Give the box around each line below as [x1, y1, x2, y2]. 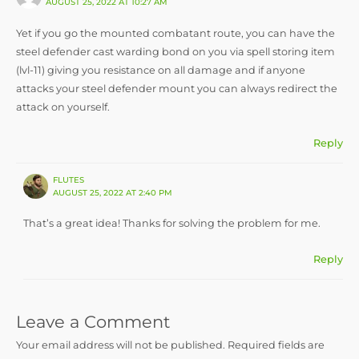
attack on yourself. [16, 100, 110, 113]
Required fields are [228, 339, 325, 352]
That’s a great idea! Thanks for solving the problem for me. [22, 216, 321, 229]
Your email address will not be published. [16, 339, 225, 352]
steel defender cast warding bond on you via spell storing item [16, 45, 335, 58]
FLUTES [52, 174, 84, 185]
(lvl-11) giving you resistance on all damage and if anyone [16, 63, 305, 76]
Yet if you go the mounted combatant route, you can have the [16, 26, 335, 39]
